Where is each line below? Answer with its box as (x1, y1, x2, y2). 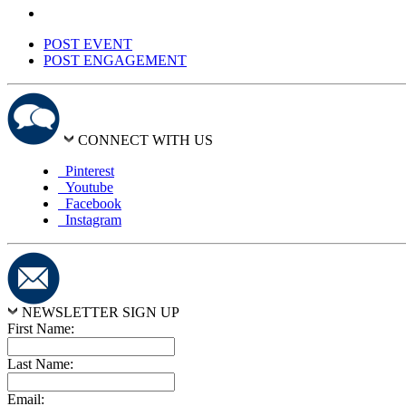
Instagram (58, 212, 121, 228)
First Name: (7, 321, 74, 337)
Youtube (58, 179, 113, 196)
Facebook (58, 196, 121, 212)
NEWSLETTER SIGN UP (22, 304, 179, 321)
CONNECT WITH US (78, 132, 213, 149)
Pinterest (58, 163, 114, 179)
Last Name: (7, 356, 73, 372)
